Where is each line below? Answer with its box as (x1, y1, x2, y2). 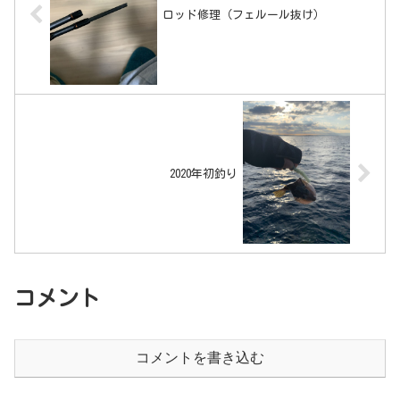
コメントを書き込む (136, 349, 264, 365)
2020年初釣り (169, 167, 237, 179)
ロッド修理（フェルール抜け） (162, 8, 326, 21)
